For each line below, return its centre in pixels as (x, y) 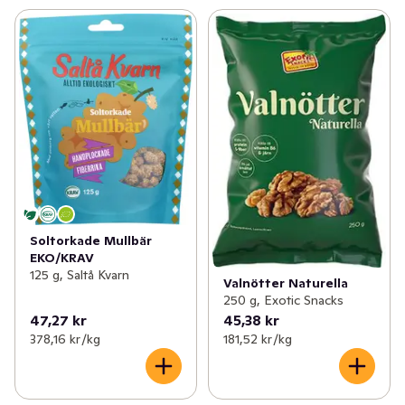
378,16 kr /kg (65, 339)
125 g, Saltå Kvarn (80, 275)
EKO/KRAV (62, 258)
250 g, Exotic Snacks (283, 300)
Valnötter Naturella (285, 283)
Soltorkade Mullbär (91, 241)
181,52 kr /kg (257, 339)
